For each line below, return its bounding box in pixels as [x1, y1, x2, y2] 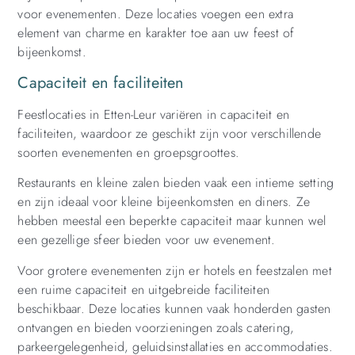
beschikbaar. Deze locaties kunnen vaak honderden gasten [17, 299, 331, 318]
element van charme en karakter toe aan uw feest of [17, 24, 295, 43]
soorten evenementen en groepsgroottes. [17, 143, 239, 162]
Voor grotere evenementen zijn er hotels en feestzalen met [17, 261, 332, 280]
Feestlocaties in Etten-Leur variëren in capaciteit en [17, 105, 289, 124]
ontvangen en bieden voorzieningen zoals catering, [17, 318, 295, 337]
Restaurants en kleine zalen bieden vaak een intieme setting [17, 174, 334, 193]
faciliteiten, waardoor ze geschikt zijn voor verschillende [17, 124, 321, 143]
